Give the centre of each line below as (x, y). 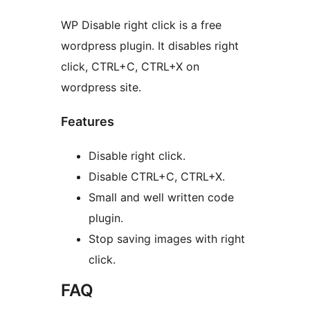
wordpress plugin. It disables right (150, 46)
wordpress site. (101, 88)
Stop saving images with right (167, 239)
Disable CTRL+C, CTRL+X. (157, 177)
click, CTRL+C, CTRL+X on (130, 67)
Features (88, 122)
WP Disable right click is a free (141, 25)
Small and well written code (161, 198)
